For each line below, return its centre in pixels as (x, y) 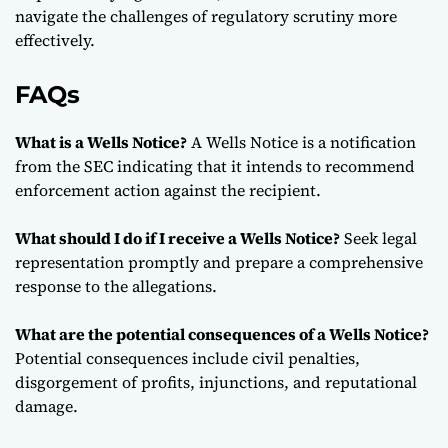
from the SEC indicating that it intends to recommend (215, 165)
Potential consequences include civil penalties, (187, 357)
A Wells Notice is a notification (301, 141)
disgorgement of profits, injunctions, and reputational (216, 381)
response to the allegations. (116, 285)
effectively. (55, 39)
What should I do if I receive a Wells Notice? (177, 237)
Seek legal (378, 237)
